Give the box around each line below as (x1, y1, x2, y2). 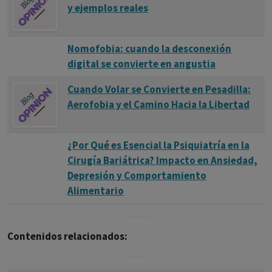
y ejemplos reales (67, 1, 148, 15)
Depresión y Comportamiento (67, 169, 206, 182)
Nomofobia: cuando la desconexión (67, 42, 231, 55)
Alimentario (67, 184, 124, 197)
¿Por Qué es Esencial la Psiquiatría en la (67, 138, 250, 152)
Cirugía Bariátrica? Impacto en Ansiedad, (67, 154, 257, 167)
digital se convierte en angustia (67, 57, 216, 70)
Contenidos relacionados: (7, 229, 127, 243)
